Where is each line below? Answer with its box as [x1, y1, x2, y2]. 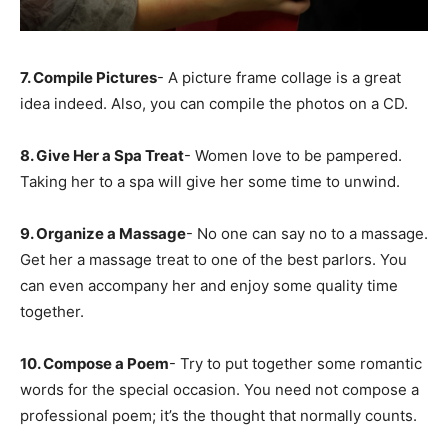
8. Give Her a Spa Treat [20, 145, 184, 165]
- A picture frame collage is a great [157, 67, 401, 87]
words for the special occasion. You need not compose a [20, 379, 419, 399]
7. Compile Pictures [20, 67, 157, 87]
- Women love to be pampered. [184, 145, 402, 165]
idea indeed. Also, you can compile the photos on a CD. [20, 93, 408, 113]
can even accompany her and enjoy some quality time [20, 275, 398, 295]
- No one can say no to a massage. [186, 223, 428, 243]
